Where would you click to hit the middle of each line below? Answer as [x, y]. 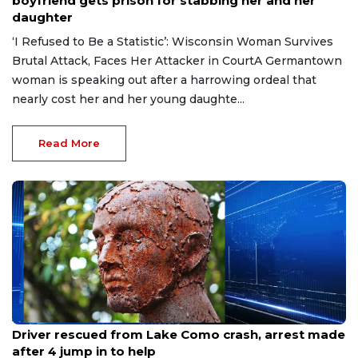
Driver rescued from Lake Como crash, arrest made [179, 334]
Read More [69, 143]
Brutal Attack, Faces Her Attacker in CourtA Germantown [177, 60]
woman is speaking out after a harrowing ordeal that [164, 80]
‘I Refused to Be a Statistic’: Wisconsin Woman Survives [173, 41]
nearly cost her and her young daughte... [128, 99]
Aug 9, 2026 [39, 318]
